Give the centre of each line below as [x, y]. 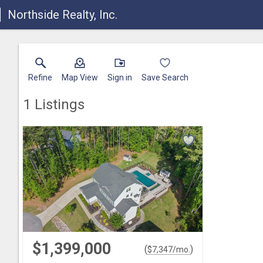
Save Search [165, 77]
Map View [80, 77]
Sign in [120, 77]
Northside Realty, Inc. [63, 15]
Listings [58, 104]
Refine [40, 77]
